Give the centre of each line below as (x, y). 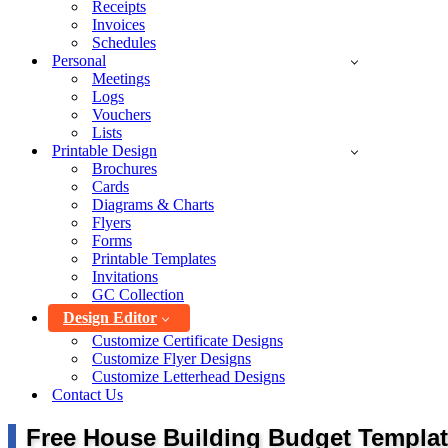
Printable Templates (154, 258)
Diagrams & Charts (153, 204)
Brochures (124, 168)
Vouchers (121, 114)
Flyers (111, 222)
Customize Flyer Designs (171, 358)
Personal (79, 60)
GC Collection (138, 294)
